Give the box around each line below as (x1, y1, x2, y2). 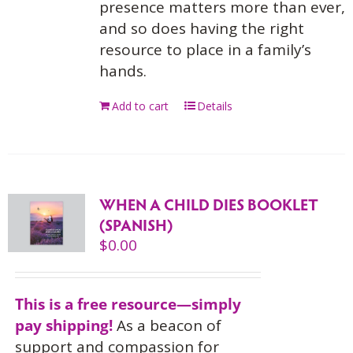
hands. (98, 61, 147, 81)
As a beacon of (112, 315, 221, 336)
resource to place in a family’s (98, 39, 311, 60)
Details (196, 98, 232, 113)
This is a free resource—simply (14, 294, 241, 314)
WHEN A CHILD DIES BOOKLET (98, 193, 318, 215)
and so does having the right (98, 18, 304, 39)
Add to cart (111, 98, 169, 113)
